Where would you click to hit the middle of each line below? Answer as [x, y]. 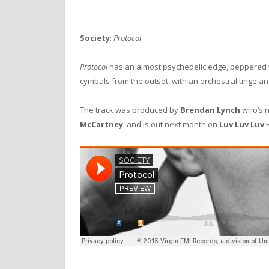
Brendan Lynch [210, 110]
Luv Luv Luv [242, 124]
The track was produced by [130, 110]
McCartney [101, 124]
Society [95, 38]
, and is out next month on [171, 124]
